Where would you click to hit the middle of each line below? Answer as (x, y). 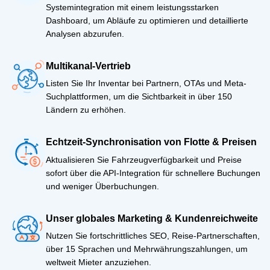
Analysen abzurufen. (85, 33)
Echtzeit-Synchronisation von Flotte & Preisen (151, 142)
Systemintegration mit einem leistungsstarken (132, 7)
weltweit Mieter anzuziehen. (99, 262)
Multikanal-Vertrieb (88, 66)
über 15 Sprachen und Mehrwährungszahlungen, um (147, 249)
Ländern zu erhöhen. (86, 110)
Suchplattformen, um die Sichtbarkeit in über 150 (139, 97)
